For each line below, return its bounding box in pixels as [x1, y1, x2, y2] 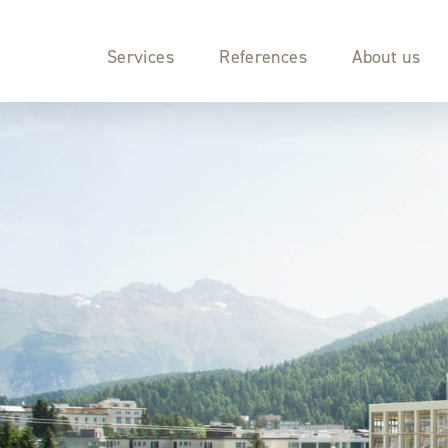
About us [352, 45, 421, 69]
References [219, 45, 307, 69]
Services [107, 45, 174, 69]
